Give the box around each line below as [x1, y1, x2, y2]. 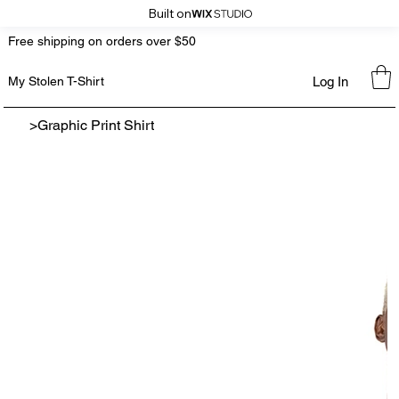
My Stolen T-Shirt [7, 74, 104, 89]
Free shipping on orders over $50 [7, 34, 196, 49]
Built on [147, 5, 191, 21]
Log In [312, 73, 348, 89]
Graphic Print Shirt [37, 117, 155, 134]
